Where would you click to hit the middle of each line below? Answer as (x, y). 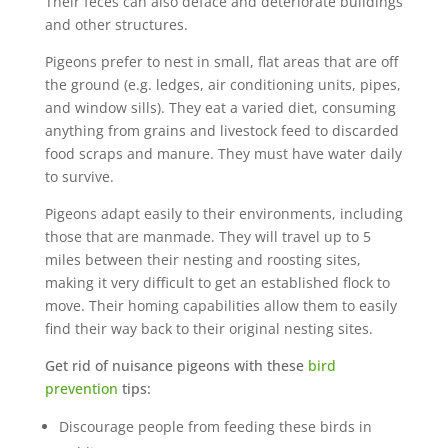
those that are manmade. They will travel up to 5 (207, 236)
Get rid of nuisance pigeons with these (176, 365)
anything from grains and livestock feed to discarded (221, 130)
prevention (81, 388)
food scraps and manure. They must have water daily (223, 153)
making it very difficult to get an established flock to (217, 282)
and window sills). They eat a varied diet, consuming (220, 107)
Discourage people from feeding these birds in (215, 426)
